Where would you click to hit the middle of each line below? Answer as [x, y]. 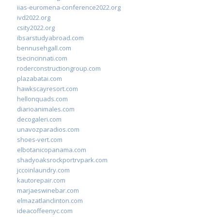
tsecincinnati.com [42, 58]
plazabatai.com [39, 78]
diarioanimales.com [46, 109]
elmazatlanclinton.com [50, 200]
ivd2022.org [34, 17]
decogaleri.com [39, 119]
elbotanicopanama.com [52, 149]
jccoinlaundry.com [43, 170]
